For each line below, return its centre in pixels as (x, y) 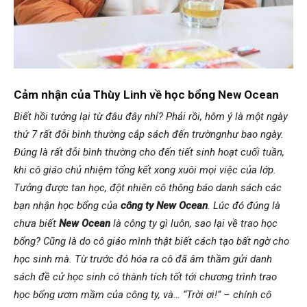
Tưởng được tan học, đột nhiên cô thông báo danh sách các (148, 187)
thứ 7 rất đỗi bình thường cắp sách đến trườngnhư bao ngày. (149, 134)
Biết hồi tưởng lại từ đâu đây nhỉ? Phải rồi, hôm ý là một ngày (151, 116)
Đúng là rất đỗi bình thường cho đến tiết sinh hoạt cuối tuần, (149, 152)
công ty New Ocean (163, 205)
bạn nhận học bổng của (66, 205)
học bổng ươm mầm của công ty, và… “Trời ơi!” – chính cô (143, 294)
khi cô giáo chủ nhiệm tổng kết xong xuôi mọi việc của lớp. (145, 170)
